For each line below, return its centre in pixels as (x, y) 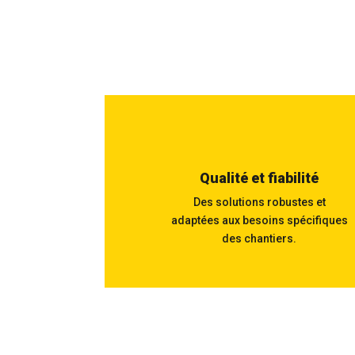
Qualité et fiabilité (260, 178)
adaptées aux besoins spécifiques (259, 221)
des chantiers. (260, 239)
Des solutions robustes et (259, 202)
